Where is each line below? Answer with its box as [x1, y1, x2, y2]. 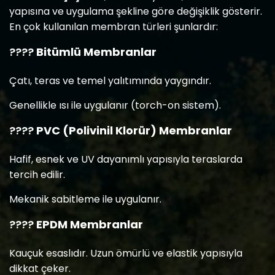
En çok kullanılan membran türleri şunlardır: [9, 20, 218, 34]
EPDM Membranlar [36, 217, 143, 232]
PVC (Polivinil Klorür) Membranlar [36, 123, 232, 138]
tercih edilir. [9, 168, 65, 182]
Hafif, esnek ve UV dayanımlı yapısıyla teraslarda [9, 152, 242, 166]
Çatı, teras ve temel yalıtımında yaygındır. [9, 74, 211, 88]
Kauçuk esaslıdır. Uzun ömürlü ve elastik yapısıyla [9, 246, 242, 260]
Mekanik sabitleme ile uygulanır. [9, 192, 161, 206]
